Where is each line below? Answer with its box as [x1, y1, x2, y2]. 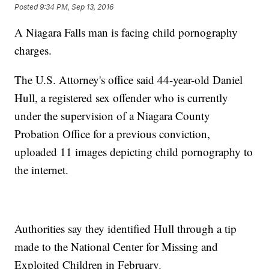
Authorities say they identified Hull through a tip [14, 221, 237, 237]
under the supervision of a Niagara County [14, 108, 211, 124]
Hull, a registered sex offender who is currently [14, 90, 229, 106]
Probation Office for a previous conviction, [14, 126, 211, 142]
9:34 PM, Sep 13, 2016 [40, 2, 114, 12]
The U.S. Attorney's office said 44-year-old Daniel [14, 72, 243, 88]
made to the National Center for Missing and [14, 239, 219, 255]
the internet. [14, 162, 69, 178]
